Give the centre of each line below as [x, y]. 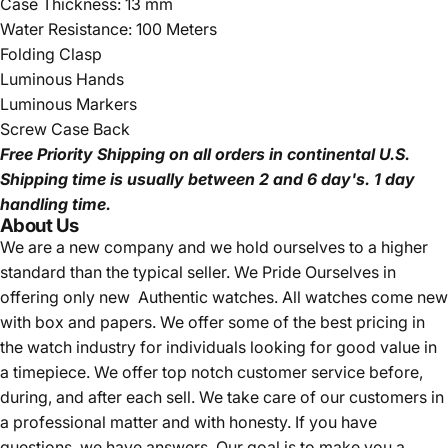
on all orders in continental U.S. [289, 153]
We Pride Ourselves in [315, 271]
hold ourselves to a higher [330, 246]
